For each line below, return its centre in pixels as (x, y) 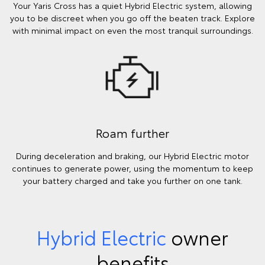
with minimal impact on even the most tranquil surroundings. (132, 30)
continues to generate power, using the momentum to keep (132, 168)
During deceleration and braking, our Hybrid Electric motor (132, 155)
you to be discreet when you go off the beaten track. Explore (132, 18)
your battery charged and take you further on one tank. (132, 180)
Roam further (132, 132)
